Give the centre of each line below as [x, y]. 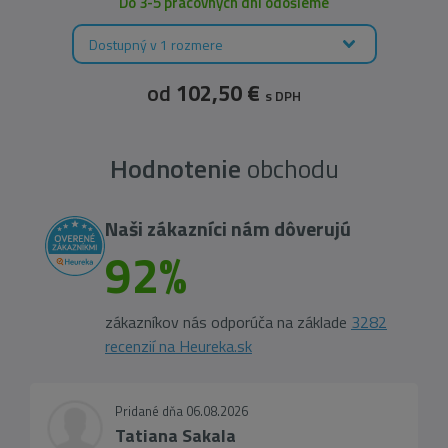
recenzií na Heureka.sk [178, 346]
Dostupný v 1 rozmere [155, 44]
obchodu [289, 169]
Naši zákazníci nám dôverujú [228, 229]
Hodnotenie [175, 169]
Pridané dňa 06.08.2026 [181, 411]
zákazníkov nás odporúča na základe [228, 322]
